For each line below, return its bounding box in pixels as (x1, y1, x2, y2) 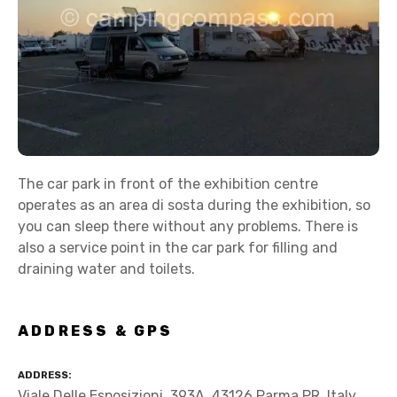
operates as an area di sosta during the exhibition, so (18, 197, 370, 214)
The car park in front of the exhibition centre (18, 175, 318, 192)
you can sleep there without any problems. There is (18, 218, 358, 235)
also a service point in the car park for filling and (18, 239, 338, 256)
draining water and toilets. (18, 261, 195, 277)
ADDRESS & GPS (18, 322, 174, 339)
